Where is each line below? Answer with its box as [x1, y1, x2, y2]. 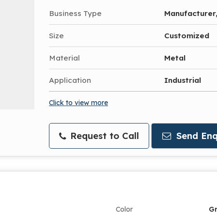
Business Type [49, 8, 102, 18]
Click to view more [49, 98, 108, 107]
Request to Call [67, 130, 139, 141]
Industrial [164, 75, 201, 85]
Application [49, 75, 91, 85]
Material [49, 53, 80, 62]
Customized [164, 31, 209, 40]
